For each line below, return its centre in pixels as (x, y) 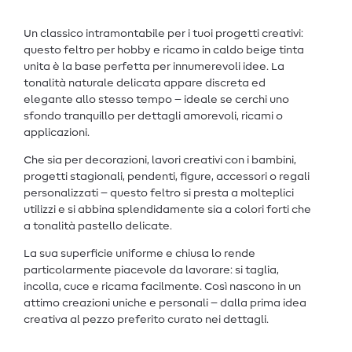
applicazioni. (57, 133)
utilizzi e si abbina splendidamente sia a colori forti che (167, 210)
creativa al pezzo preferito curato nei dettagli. (146, 320)
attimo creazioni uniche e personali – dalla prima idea (165, 304)
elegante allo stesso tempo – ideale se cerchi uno (156, 100)
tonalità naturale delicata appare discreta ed (145, 84)
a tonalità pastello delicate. (98, 227)
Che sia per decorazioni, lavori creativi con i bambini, (160, 161)
